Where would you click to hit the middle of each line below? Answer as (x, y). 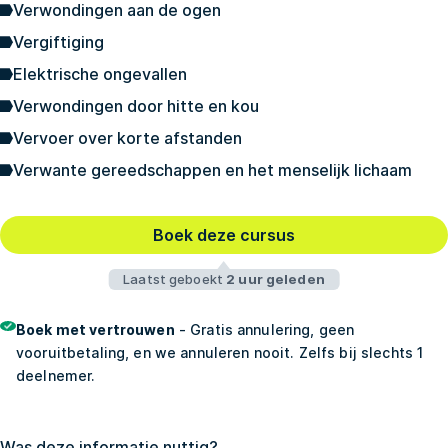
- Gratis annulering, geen (264, 330)
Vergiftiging (58, 42)
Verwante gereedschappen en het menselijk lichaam (212, 170)
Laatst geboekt (175, 279)
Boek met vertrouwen (95, 330)
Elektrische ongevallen (100, 74)
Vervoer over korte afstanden (127, 138)
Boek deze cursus (224, 235)
